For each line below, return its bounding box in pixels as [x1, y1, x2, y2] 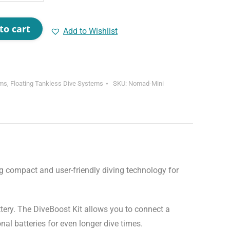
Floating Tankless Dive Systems [10, 80, 103, 87]
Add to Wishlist [63, 26, 118, 36]
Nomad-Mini [128, 80, 164, 87]
